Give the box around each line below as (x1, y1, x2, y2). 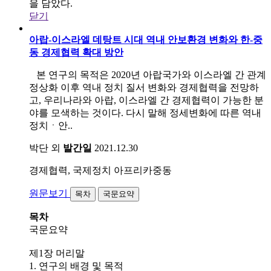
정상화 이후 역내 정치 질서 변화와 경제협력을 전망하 (29, 82, 259, 93)
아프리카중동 (114, 165, 172, 175)
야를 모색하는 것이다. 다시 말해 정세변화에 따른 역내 (29, 107, 261, 118)
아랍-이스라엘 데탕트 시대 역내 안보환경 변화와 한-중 (29, 34, 263, 45)
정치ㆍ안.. (29, 120, 73, 131)
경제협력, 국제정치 (29, 165, 111, 175)
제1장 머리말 (29, 247, 85, 258)
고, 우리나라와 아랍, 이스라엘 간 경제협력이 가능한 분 (29, 94, 264, 105)
